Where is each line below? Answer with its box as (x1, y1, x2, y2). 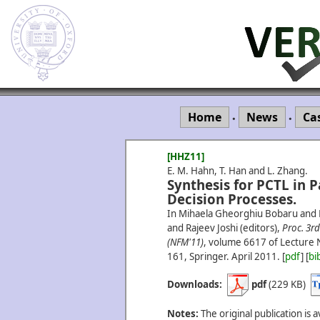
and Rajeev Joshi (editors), (167, 221, 282, 234)
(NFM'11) (167, 236, 204, 249)
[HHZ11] (167, 150, 204, 163)
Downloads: (167, 277, 222, 291)
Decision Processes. (167, 190, 296, 208)
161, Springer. (167, 250, 229, 263)
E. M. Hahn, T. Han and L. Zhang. (167, 164, 308, 177)
